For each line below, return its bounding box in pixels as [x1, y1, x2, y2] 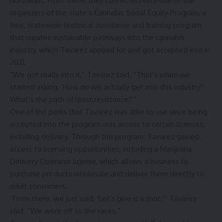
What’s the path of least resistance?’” [10, 94, 137, 104]
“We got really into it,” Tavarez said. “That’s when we [10, 69, 190, 79]
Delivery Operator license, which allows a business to [10, 156, 188, 166]
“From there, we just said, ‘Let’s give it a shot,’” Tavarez [10, 193, 196, 203]
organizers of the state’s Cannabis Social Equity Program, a [10, 7, 206, 17]
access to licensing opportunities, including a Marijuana [10, 144, 192, 154]
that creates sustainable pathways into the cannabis [10, 32, 184, 42]
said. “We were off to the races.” [10, 206, 120, 216]
